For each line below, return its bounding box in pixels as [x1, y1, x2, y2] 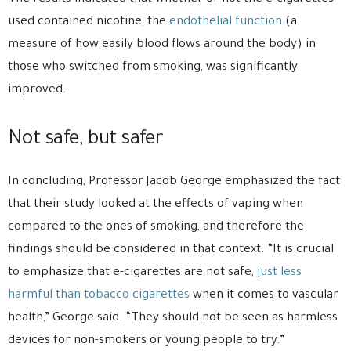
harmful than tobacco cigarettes [8, 288, 190, 302]
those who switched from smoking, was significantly [8, 60, 298, 74]
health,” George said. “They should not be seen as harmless [8, 311, 338, 325]
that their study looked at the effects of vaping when [8, 197, 303, 212]
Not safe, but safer [8, 128, 164, 151]
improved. [8, 83, 67, 97]
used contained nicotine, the [8, 15, 169, 29]
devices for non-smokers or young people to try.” [8, 334, 284, 348]
